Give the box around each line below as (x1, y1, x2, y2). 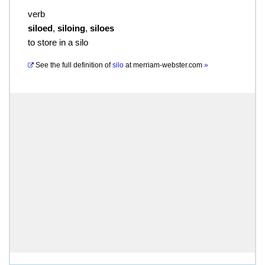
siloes (90, 23, 114, 33)
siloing (57, 23, 85, 33)
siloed (28, 23, 53, 33)
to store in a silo (28, 37, 88, 47)
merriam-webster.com (133, 61, 204, 69)
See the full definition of (35, 61, 111, 69)
